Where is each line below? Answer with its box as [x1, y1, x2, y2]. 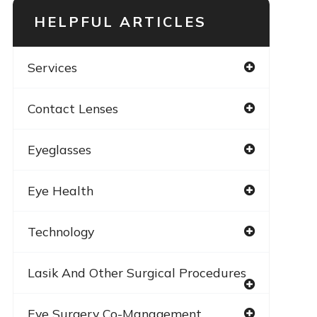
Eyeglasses [27, 141, 91, 157]
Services [27, 59, 77, 75]
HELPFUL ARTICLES [33, 12, 207, 30]
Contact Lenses [27, 100, 118, 116]
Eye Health [27, 182, 93, 198]
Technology [27, 223, 94, 239]
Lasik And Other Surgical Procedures [27, 264, 246, 280]
